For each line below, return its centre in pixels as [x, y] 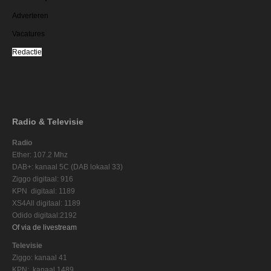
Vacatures [28, 34]
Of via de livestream [44, 227]
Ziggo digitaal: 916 [43, 179]
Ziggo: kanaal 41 [40, 257]
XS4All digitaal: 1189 [46, 203]
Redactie [27, 52]
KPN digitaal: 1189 [44, 191]
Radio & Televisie [48, 121]
